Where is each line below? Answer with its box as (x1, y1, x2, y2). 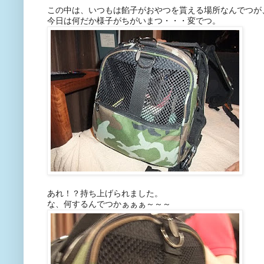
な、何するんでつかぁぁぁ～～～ (47, 200, 171, 209)
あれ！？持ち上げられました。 (47, 189, 163, 199)
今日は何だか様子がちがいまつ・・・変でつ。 (47, 16, 220, 26)
